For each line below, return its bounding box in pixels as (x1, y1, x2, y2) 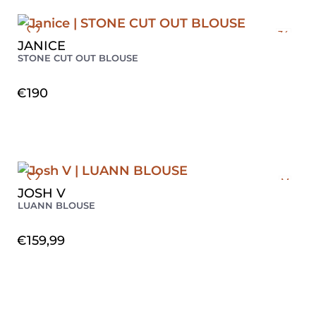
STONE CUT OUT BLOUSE (18, 52, 138, 63)
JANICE (18, 38, 66, 54)
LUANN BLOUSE (18, 199, 95, 211)
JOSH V (18, 185, 66, 201)
